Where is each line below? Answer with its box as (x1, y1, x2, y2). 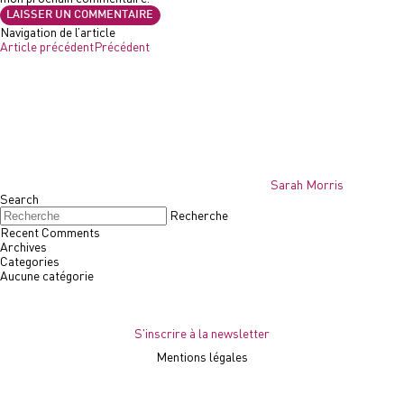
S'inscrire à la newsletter (134, 326, 270, 341)
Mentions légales (156, 349, 248, 364)
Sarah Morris (271, 177, 344, 192)
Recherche (170, 207, 228, 223)
